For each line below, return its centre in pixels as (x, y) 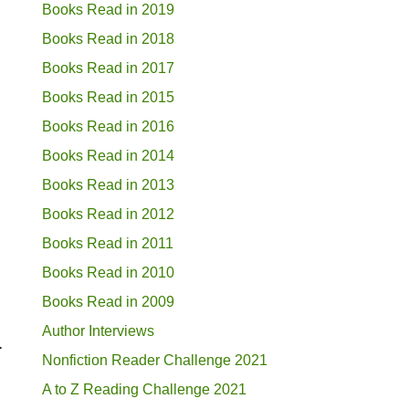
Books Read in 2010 (108, 272)
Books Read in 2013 (108, 184)
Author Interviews (98, 330)
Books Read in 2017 (108, 68)
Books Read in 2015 (108, 97)
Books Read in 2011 (108, 243)
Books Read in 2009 (108, 301)
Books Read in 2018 (108, 38)
